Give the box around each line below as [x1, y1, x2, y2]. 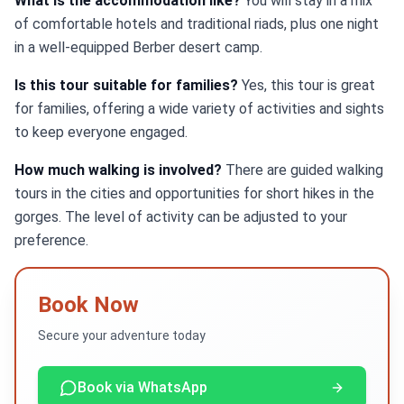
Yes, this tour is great [238, 77, 375, 94]
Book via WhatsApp [78, 379, 207, 396]
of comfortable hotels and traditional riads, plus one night [14, 15, 379, 32]
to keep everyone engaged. [14, 124, 188, 141]
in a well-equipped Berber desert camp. [14, 39, 262, 56]
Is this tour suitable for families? [14, 77, 238, 94]
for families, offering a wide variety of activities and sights [14, 100, 384, 117]
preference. [14, 232, 88, 249]
